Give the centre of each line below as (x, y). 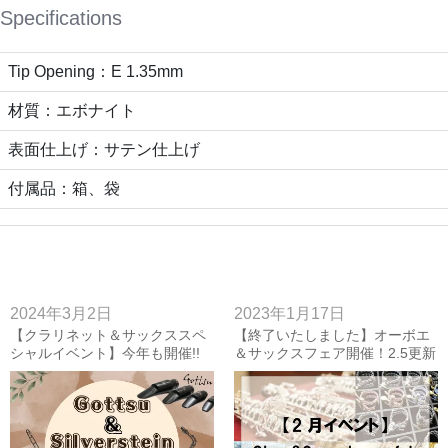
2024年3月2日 (61, 314)
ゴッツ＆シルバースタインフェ (108, 371)
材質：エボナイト (72, 111)
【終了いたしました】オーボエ (332, 335)
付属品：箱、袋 (64, 189)
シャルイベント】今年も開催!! (105, 353)
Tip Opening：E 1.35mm (95, 72)
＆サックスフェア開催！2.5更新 (335, 353)
